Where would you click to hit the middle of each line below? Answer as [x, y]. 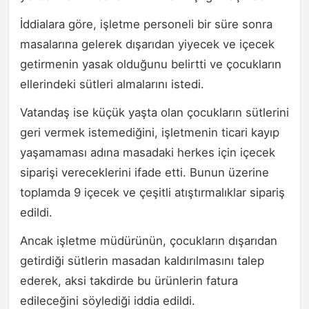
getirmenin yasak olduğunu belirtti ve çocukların [151, 64]
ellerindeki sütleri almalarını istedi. [112, 84]
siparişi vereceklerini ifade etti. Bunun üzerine [144, 172]
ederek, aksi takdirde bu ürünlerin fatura [129, 280]
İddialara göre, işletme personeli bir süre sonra [146, 24]
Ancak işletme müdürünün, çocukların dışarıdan [149, 240]
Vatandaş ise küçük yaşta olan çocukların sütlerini [154, 112]
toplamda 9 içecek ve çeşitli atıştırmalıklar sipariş [152, 192]
